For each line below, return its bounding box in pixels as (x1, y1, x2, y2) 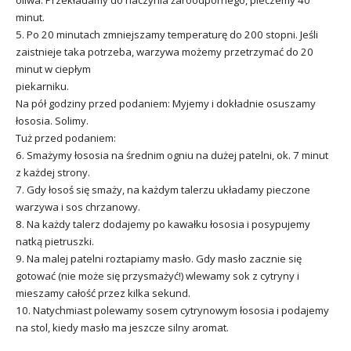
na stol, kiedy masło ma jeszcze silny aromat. (16, 320, 229, 335)
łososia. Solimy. (16, 114, 89, 128)
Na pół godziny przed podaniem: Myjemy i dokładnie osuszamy (16, 96, 316, 111)
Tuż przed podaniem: (16, 131, 116, 146)
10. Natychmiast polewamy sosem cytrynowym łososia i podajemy (16, 303, 329, 318)
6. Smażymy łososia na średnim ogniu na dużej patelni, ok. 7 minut (16, 148, 328, 163)
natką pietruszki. (16, 234, 94, 249)
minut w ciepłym (16, 62, 91, 77)
